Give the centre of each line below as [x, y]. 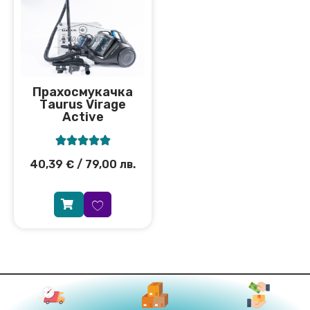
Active [83, 117]
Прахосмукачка [83, 92]
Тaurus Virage [83, 104]
